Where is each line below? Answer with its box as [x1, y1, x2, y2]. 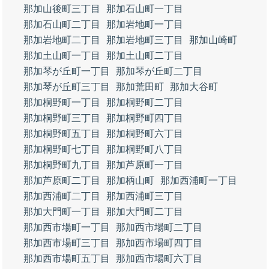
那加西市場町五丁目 [23, 253, 110, 264]
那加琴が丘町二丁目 [116, 66, 202, 76]
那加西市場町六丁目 [116, 253, 202, 264]
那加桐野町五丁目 [23, 128, 100, 139]
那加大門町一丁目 [23, 207, 100, 217]
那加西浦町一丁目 [160, 175, 237, 186]
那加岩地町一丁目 [106, 19, 183, 29]
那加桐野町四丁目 [106, 113, 183, 123]
